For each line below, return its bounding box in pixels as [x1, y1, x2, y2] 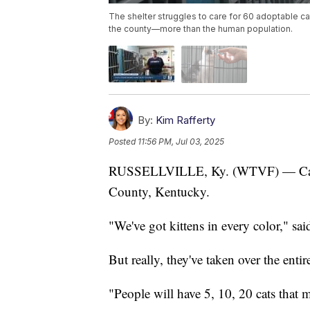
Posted [109, 136, 138, 147]
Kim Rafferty [156, 113, 215, 127]
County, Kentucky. [109, 182, 210, 200]
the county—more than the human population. [109, 24, 293, 35]
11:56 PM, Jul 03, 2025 [138, 136, 224, 147]
